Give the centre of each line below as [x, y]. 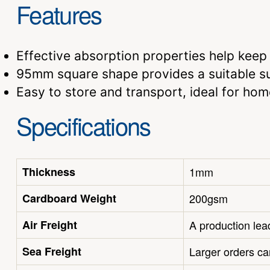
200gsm [209, 198]
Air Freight [50, 224]
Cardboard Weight [69, 198]
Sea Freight [52, 251]
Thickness [49, 171]
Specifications [83, 125]
